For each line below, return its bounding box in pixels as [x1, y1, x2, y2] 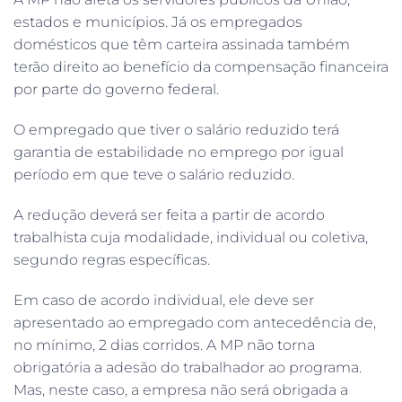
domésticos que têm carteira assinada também [13, 35, 350, 53]
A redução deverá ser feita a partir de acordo [13, 205, 325, 223]
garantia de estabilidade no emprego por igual [13, 143, 344, 161]
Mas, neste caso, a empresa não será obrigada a [13, 380, 348, 398]
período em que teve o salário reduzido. [13, 165, 294, 183]
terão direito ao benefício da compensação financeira [13, 57, 389, 75]
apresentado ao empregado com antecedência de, [13, 313, 376, 331]
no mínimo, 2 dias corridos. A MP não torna [13, 336, 315, 354]
